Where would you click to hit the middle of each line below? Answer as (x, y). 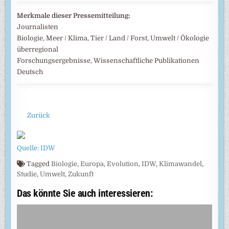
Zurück (38, 115)
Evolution (123, 164)
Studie (27, 174)
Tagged (38, 164)
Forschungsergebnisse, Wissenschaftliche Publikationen (108, 60)
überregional (38, 49)
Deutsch (30, 72)
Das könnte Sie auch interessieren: (85, 193)
